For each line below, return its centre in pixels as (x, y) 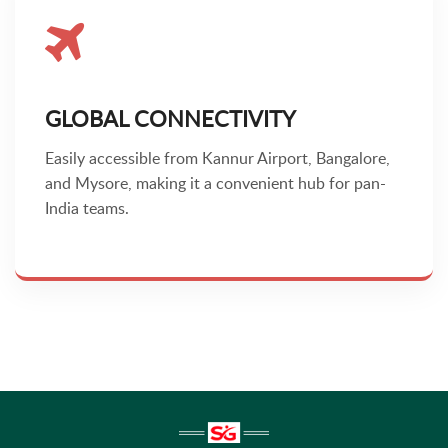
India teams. (87, 208)
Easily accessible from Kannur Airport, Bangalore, (217, 158)
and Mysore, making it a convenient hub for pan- (215, 183)
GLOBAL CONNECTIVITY (170, 119)
